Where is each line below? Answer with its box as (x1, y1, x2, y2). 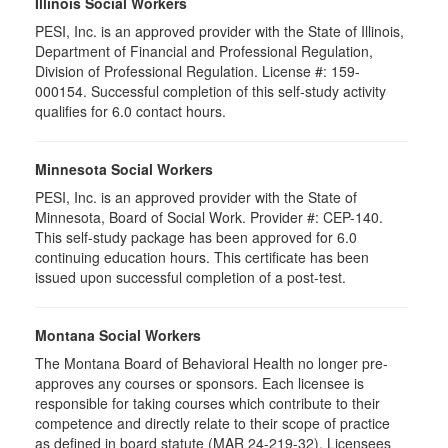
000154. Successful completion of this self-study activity (35, 81, 386, 101)
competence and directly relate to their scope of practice (35, 413, 390, 433)
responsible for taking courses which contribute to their (35, 393, 380, 413)
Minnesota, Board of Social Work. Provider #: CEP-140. (35, 207, 383, 227)
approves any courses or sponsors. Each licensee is (35, 373, 364, 393)
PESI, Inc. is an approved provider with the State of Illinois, (35, 21, 404, 41)
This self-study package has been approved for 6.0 (35, 227, 357, 247)
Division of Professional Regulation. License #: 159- (35, 61, 360, 81)
